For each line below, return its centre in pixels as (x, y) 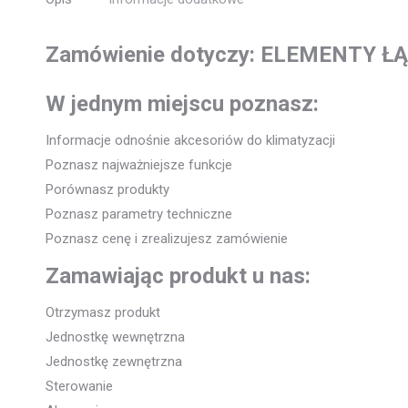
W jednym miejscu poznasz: (182, 103)
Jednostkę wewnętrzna (115, 337)
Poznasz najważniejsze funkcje (139, 164)
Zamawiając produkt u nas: (178, 275)
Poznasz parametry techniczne (139, 214)
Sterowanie (79, 386)
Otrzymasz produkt (103, 312)
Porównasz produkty (107, 189)
